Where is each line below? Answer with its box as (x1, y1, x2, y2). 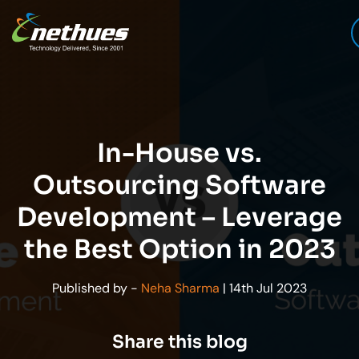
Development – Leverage (17, 201, 342, 233)
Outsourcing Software (33, 169, 326, 201)
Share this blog (111, 331, 248, 353)
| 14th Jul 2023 (220, 280, 307, 296)
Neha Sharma (141, 280, 220, 296)
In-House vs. (97, 137, 262, 169)
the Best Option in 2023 (23, 233, 336, 265)
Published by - (52, 280, 141, 296)
